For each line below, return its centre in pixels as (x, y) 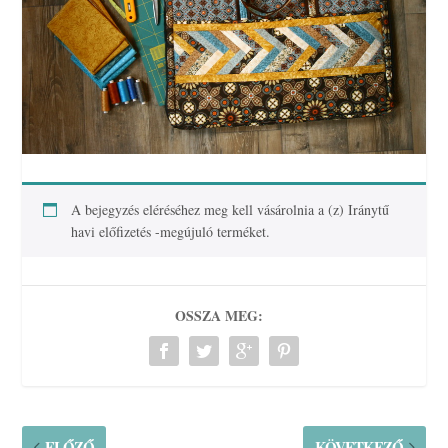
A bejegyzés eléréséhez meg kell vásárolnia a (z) (210, 209)
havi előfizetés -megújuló (142, 231)
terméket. (242, 231)
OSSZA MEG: (219, 315)
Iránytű (369, 209)
